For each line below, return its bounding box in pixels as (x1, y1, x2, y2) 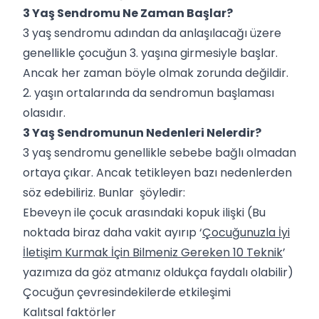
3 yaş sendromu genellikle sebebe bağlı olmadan (23, 144, 296, 161)
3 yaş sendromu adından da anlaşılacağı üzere (23, 24, 281, 41)
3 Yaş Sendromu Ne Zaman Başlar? (23, 4, 233, 21)
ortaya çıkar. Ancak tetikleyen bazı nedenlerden (23, 164, 292, 181)
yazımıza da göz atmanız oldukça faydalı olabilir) (23, 263, 293, 281)
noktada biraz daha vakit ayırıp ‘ (23, 224, 202, 241)
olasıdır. (23, 104, 68, 121)
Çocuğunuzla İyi (202, 224, 290, 241)
